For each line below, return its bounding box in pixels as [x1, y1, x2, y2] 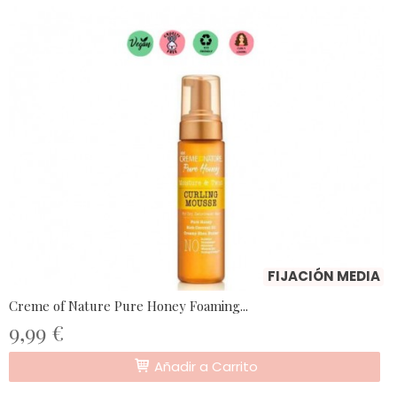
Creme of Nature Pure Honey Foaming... [9, 297, 248, 315]
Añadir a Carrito [150, 357, 258, 377]
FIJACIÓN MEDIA [268, 267, 380, 286]
